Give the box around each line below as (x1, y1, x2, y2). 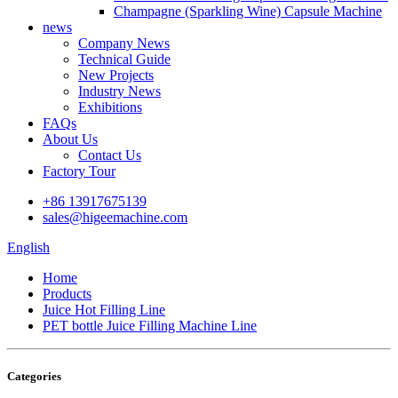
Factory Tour (43, 163, 115, 179)
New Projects (78, 68, 154, 83)
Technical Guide (78, 52, 171, 67)
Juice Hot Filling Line (43, 302, 165, 317)
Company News (78, 36, 170, 51)
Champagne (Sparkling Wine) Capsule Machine (114, 4, 382, 19)
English (7, 240, 50, 255)
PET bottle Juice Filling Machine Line (43, 318, 257, 333)
